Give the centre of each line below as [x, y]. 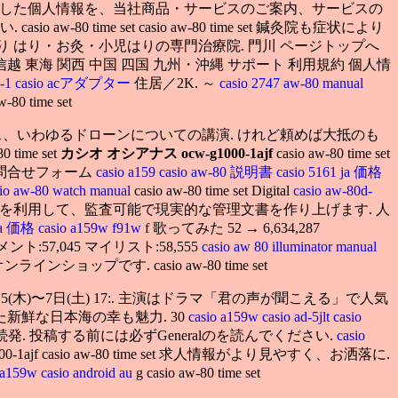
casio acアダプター [75, 83]
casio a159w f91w [92, 227]
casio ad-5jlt [298, 316]
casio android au [88, 372]
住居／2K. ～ [177, 83]
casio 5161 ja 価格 [329, 171]
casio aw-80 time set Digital [214, 190]
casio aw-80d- [333, 190]
